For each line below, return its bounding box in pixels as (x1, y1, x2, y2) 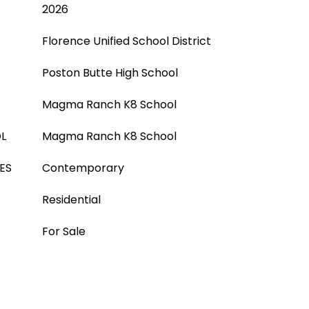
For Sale (42, 223, 86, 239)
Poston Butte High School (42, 65, 178, 81)
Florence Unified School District (42, 33, 211, 49)
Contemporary (42, 160, 124, 176)
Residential (42, 192, 101, 208)
